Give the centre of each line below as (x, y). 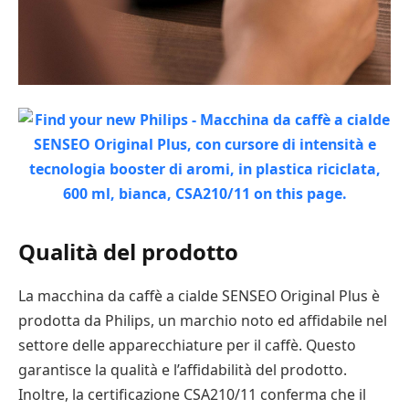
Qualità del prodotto (128, 251)
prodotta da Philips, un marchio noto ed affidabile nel (203, 320)
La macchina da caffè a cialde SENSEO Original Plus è (199, 295)
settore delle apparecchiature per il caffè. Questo (187, 345)
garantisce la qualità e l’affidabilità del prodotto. (183, 369)
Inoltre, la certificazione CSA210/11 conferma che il (192, 394)
